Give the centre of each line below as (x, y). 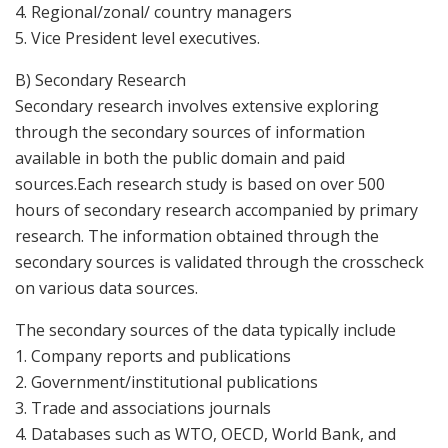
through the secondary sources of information (190, 131)
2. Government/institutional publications (166, 381)
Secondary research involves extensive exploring (197, 105)
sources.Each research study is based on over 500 (200, 183)
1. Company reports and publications (153, 355)
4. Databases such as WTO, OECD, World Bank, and (205, 433)
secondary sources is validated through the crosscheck (219, 261)
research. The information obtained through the (197, 235)
